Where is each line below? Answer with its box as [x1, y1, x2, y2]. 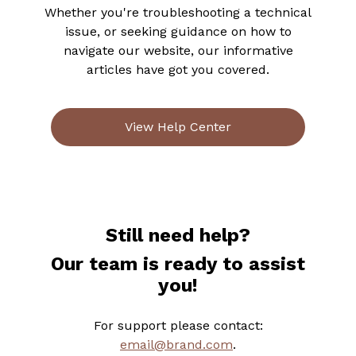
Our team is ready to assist [51, 253, 305, 275]
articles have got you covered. [87, 62, 269, 77]
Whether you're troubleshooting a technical [44, 5, 311, 20]
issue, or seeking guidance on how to [64, 24, 292, 39]
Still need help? [106, 224, 250, 246]
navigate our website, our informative [63, 43, 293, 58]
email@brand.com [120, 337, 233, 352]
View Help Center [125, 119, 231, 134]
